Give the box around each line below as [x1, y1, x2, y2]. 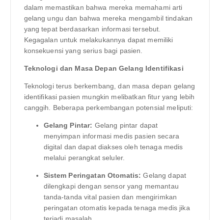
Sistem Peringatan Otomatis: [43, 171, 141, 179]
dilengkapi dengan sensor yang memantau [43, 182, 179, 190]
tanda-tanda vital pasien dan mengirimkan [43, 192, 177, 201]
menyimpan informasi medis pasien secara [43, 132, 179, 140]
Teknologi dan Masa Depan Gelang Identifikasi [24, 64, 184, 72]
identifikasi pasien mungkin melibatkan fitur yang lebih [24, 92, 195, 101]
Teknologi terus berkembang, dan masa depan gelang [24, 82, 195, 90]
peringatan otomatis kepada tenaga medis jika [43, 203, 190, 212]
